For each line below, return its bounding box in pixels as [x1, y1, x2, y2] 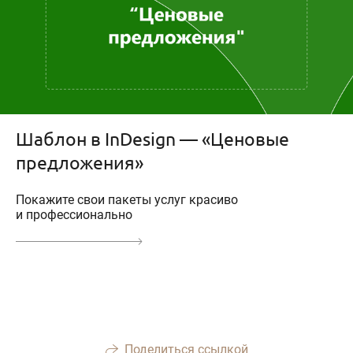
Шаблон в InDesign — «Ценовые [16, 127, 289, 150]
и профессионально [16, 207, 132, 223]
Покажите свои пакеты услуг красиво [16, 192, 238, 208]
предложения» [16, 150, 143, 174]
